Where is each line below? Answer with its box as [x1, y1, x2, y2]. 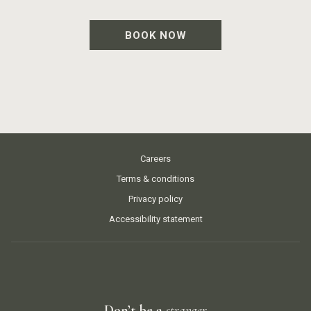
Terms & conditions [117, 174, 194, 185]
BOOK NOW [124, 29, 187, 42]
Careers [140, 153, 171, 165]
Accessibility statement [108, 214, 203, 225]
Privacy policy [128, 194, 183, 205]
